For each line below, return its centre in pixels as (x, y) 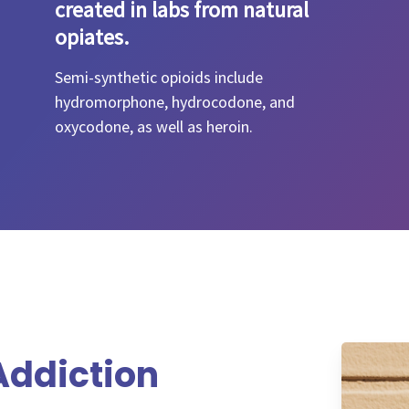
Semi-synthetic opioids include (159, 77)
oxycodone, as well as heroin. (154, 126)
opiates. (92, 37)
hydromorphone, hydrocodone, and (175, 102)
